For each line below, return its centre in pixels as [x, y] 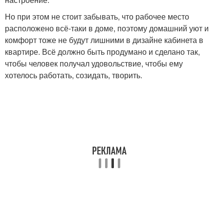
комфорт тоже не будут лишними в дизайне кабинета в [104, 40]
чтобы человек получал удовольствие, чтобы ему [94, 63]
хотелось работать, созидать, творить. [74, 75]
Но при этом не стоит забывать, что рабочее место [97, 16]
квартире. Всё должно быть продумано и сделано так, [102, 52]
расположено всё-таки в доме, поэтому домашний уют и [107, 28]
